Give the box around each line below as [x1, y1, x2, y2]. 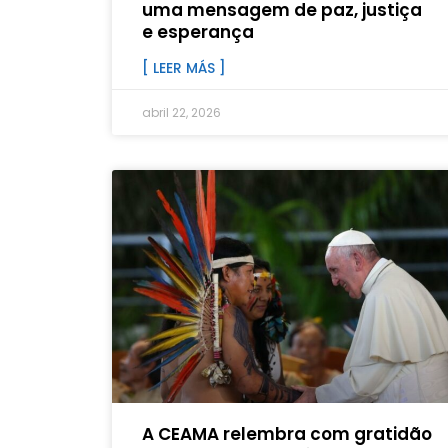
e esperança [142, 20, 254, 45]
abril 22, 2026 [142, 104, 221, 122]
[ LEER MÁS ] [142, 58, 226, 79]
